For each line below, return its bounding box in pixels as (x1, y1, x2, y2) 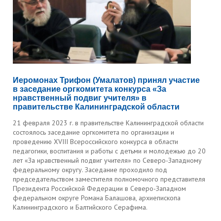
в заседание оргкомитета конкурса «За (13, 85, 167, 93)
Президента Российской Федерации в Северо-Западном (13, 184, 186, 193)
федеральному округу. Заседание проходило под (13, 165, 168, 174)
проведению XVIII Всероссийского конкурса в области (13, 137, 179, 146)
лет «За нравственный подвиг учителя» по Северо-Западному (13, 156, 202, 165)
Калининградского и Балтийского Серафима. (13, 203, 148, 212)
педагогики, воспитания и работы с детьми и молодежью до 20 (13, 147, 206, 155)
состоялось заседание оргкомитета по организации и (13, 128, 175, 137)
